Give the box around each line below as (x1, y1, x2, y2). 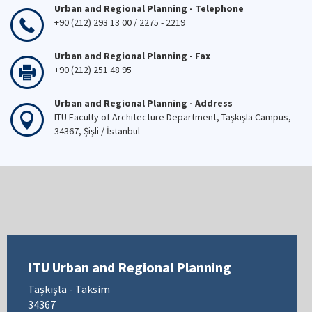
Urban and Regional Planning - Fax (54, 49, 210, 62)
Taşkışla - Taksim (28, 282, 110, 296)
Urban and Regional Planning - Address (54, 97, 235, 109)
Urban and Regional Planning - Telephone (54, 2, 244, 15)
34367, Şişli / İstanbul (54, 125, 140, 137)
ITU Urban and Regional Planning (28, 258, 231, 276)
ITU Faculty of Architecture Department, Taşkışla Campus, (54, 111, 291, 123)
